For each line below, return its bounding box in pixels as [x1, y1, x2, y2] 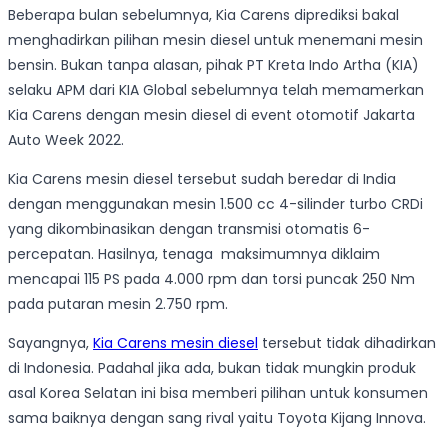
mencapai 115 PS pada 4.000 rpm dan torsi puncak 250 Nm [8, 269, 415, 290]
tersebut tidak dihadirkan [258, 333, 436, 354]
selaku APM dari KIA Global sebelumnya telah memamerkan [8, 80, 424, 101]
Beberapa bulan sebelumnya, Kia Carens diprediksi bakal [8, 5, 399, 26]
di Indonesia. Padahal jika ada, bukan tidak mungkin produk [8, 358, 416, 379]
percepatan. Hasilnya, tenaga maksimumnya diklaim [8, 244, 380, 265]
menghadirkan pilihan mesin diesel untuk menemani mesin [8, 30, 423, 51]
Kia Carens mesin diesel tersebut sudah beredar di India [8, 169, 396, 190]
